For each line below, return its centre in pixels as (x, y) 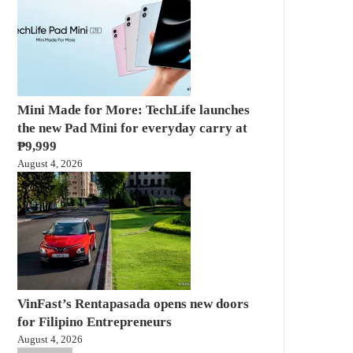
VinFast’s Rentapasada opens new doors (133, 303)
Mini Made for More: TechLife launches (134, 110)
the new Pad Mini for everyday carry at (132, 128)
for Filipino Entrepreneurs (95, 321)
